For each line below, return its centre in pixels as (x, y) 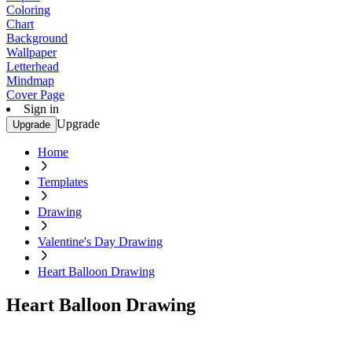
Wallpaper (31, 52)
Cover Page (35, 95)
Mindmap (30, 81)
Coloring (28, 10)
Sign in (41, 109)
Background (37, 38)
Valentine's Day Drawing (100, 242)
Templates (63, 182)
